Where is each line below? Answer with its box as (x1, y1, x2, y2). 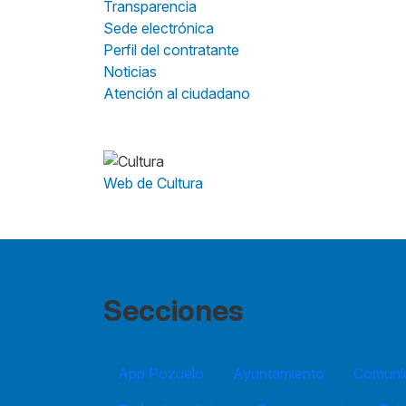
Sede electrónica (103, 18, 214, 37)
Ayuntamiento (233, 364, 324, 383)
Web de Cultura (103, 174, 203, 193)
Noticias (103, 62, 157, 81)
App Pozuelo (118, 364, 204, 383)
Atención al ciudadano (103, 83, 250, 102)
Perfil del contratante (103, 40, 239, 59)
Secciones (103, 293, 243, 329)
